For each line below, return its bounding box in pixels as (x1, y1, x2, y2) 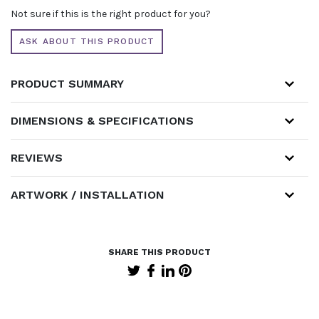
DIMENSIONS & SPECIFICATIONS (11, 113, 194, 127)
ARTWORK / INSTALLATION (11, 187, 164, 202)
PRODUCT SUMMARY (11, 76, 124, 90)
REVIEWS (11, 150, 63, 164)
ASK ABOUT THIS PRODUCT (19, 36, 155, 46)
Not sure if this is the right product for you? (11, 7, 211, 20)
